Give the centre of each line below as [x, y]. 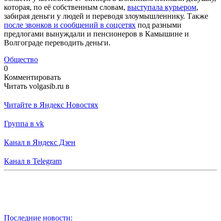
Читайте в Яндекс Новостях [51, 105]
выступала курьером [162, 7]
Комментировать [32, 77]
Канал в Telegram [33, 161]
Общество [21, 59]
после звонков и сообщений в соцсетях [70, 25]
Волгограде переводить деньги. [57, 42]
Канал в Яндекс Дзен [40, 142]
